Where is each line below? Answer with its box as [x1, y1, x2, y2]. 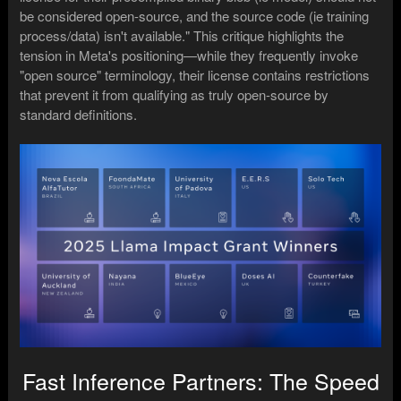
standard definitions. [20, 105, 138, 124]
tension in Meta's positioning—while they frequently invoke [20, 46, 359, 65]
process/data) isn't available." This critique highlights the [20, 26, 345, 46]
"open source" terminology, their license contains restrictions [20, 65, 371, 85]
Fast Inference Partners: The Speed [21, 364, 380, 397]
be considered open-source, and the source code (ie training [20, 6, 370, 26]
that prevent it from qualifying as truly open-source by [20, 85, 329, 105]
